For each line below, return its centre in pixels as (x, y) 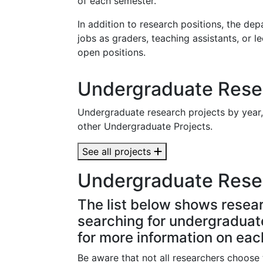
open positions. (112, 52)
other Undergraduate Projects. (145, 126)
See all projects (118, 151)
